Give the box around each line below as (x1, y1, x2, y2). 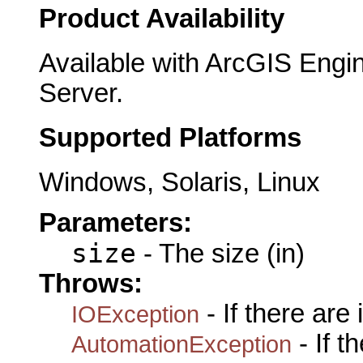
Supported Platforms (39, 122, 301, 152)
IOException (71, 300, 199, 327)
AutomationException (71, 330, 292, 357)
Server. (39, 79, 123, 109)
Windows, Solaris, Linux (39, 167, 320, 197)
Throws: (39, 268, 143, 298)
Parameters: (39, 207, 192, 237)
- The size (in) (136, 238, 305, 268)
